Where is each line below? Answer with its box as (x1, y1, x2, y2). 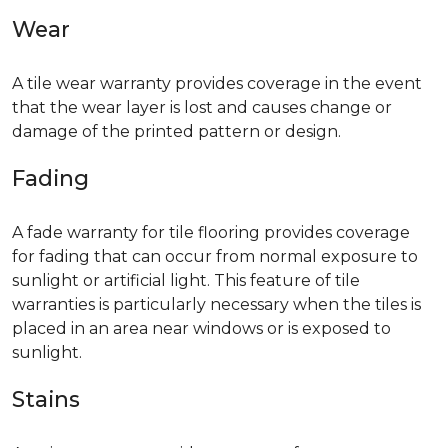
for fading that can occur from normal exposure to (12, 247, 418, 267)
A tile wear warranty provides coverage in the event (12, 74, 422, 94)
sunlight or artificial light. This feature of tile (12, 271, 360, 291)
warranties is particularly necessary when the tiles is (12, 295, 421, 315)
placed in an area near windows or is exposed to (12, 319, 391, 339)
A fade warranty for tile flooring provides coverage (12, 223, 410, 243)
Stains (12, 386, 80, 413)
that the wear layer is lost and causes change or (12, 98, 392, 118)
